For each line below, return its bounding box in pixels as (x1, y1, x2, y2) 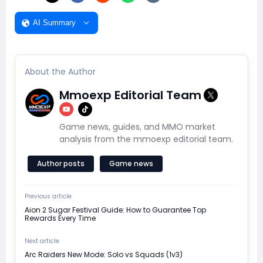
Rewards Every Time (25, 213, 96, 223)
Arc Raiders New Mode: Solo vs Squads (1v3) (25, 249, 183, 259)
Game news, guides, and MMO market (59, 120, 215, 133)
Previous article (25, 191, 72, 201)
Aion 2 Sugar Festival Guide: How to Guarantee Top (25, 204, 206, 215)
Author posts (37, 158, 85, 168)
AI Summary (33, 18, 76, 28)
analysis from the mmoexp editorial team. (59, 133, 233, 145)
